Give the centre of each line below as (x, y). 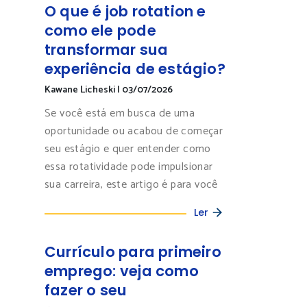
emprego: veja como (122, 271)
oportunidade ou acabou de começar (134, 132)
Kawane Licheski (81, 90)
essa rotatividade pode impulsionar (129, 167)
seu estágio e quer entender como (128, 149)
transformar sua (107, 50)
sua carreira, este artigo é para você (131, 185)
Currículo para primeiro (133, 251)
